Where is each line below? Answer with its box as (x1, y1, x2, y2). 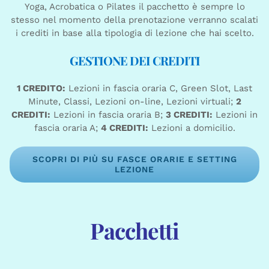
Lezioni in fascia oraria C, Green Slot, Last (65, 83, 252, 94)
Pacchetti (90, 216, 179, 246)
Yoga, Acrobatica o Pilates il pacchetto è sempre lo (24, 1, 245, 13)
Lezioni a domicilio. (148, 122, 235, 134)
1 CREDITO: (17, 83, 65, 94)
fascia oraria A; (34, 122, 101, 134)
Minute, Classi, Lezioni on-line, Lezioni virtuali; (28, 96, 236, 107)
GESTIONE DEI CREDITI (69, 52, 200, 69)
